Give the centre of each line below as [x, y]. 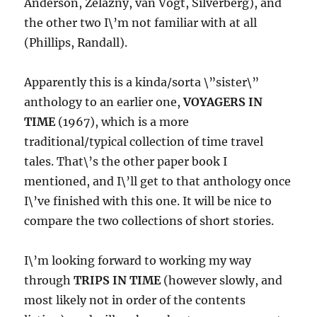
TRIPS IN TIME [117, 281]
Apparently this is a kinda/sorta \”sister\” [142, 82]
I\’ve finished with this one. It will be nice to [148, 201]
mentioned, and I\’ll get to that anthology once [158, 181]
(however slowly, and [222, 281]
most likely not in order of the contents [135, 300]
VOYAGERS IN [223, 102]
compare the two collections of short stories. [149, 221]
